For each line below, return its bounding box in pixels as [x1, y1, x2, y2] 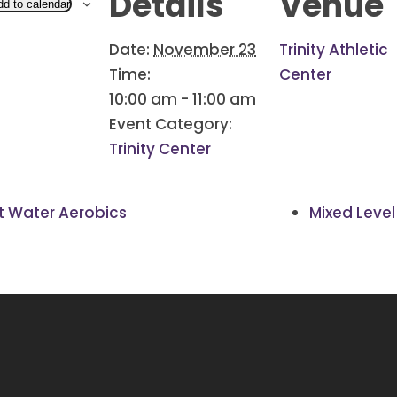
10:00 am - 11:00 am [109, 88, 257, 110]
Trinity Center [109, 137, 212, 160]
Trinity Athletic [279, 38, 389, 60]
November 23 [153, 38, 257, 60]
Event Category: [109, 113, 233, 135]
